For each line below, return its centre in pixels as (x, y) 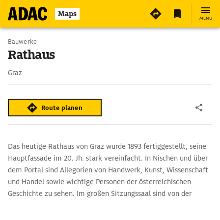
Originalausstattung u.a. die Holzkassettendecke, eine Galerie (107, 205)
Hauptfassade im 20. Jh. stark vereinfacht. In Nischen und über (108, 158)
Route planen (62, 108)
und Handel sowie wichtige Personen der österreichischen (99, 182)
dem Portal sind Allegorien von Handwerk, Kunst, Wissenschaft (108, 170)
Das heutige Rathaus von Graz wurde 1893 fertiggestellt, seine (107, 146)
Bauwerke (22, 41)
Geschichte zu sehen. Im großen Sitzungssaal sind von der (100, 193)
